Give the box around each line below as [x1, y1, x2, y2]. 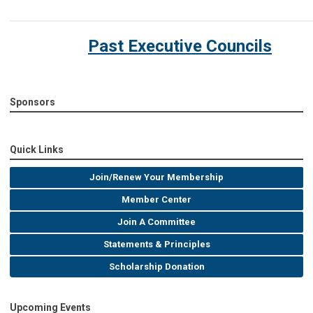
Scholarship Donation [108, 261, 205, 272]
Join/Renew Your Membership [89, 172, 224, 183]
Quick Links [10, 144, 64, 156]
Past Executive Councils [88, 36, 272, 57]
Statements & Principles [103, 239, 210, 250]
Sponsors [10, 96, 55, 108]
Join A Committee [117, 217, 196, 228]
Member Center [122, 194, 191, 205]
